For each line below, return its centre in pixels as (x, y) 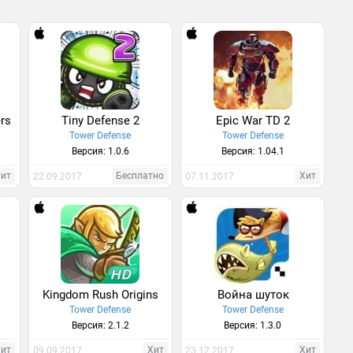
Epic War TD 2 (253, 121)
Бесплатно (139, 176)
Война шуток (253, 295)
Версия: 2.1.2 (100, 325)
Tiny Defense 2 (101, 121)
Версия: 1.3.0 (253, 325)
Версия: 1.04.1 (253, 151)
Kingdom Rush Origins (101, 295)
